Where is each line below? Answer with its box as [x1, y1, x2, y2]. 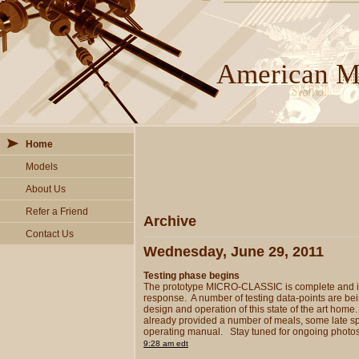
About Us [26, 184, 66, 195]
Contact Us [26, 228, 74, 240]
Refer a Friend [26, 206, 88, 217]
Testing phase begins [143, 270, 240, 281]
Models [26, 161, 58, 172]
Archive [143, 213, 196, 229]
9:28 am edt [143, 339, 188, 348]
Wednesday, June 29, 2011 [143, 244, 324, 260]
